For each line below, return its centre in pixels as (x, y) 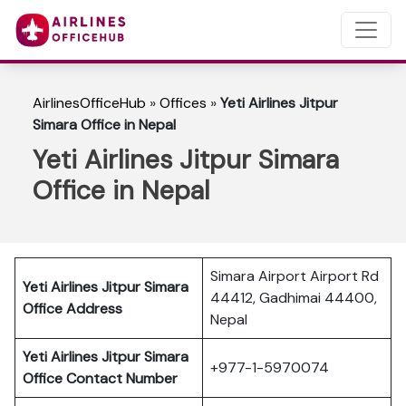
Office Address (72, 309)
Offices (183, 103)
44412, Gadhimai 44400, (294, 298)
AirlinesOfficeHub (89, 103)
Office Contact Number (104, 378)
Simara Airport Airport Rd (295, 276)
